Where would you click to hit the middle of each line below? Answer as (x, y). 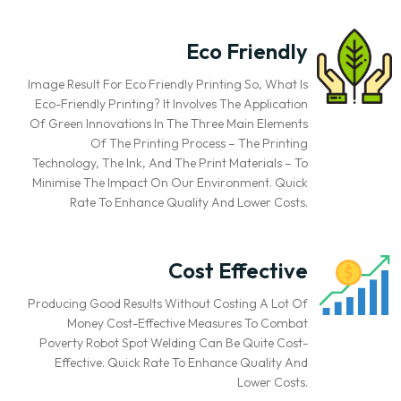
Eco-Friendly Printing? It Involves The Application (171, 103)
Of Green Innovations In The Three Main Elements (168, 123)
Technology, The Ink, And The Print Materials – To (170, 162)
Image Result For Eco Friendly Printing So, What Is (167, 84)
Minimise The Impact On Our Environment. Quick (170, 182)
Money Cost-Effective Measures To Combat (187, 323)
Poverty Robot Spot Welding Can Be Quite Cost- (173, 342)
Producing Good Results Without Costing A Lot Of (167, 303)
